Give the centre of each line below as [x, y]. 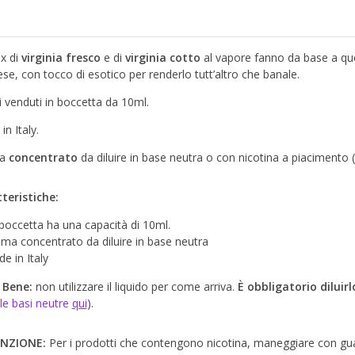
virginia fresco [61, 57]
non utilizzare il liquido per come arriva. [135, 286]
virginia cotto [162, 57]
